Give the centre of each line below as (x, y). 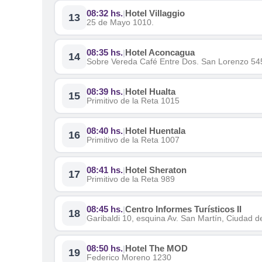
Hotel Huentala (155, 131)
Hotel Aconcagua (160, 52)
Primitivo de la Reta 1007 (133, 140)
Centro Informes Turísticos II (183, 209)
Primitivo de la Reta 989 (131, 179)
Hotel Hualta (150, 92)
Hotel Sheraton (156, 170)
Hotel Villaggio (155, 13)
